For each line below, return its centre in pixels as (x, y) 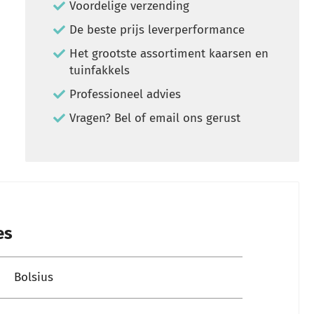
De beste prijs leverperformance (157, 30)
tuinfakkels (100, 70)
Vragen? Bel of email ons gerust (155, 118)
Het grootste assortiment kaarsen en (169, 54)
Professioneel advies (125, 94)
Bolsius (34, 277)
